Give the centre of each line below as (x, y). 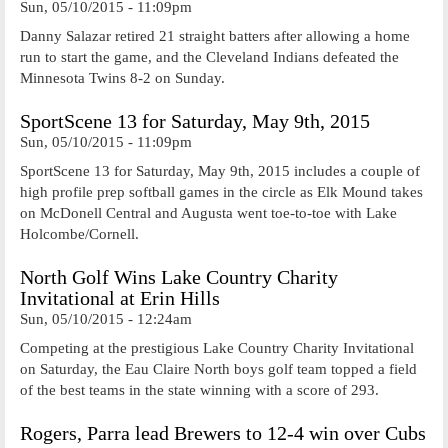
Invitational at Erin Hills (120, 298)
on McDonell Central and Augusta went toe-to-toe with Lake (208, 212)
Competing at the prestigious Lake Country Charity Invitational (217, 347)
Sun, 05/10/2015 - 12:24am (106, 319)
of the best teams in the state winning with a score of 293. (199, 389)
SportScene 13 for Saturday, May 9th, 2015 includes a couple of (220, 170)
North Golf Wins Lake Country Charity (179, 277)
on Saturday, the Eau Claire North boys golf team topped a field (218, 368)
